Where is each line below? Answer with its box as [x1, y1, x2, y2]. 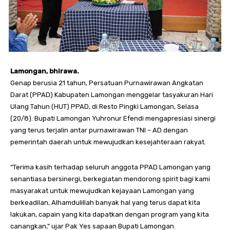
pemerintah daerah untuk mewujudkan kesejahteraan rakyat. [10, 138, 206, 146]
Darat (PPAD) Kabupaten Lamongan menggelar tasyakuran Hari [10, 90, 213, 99]
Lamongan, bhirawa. [10, 67, 79, 75]
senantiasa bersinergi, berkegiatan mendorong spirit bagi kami [10, 175, 210, 183]
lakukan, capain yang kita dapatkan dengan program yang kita [10, 210, 209, 218]
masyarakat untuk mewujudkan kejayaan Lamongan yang [10, 186, 194, 195]
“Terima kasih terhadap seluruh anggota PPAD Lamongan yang [10, 163, 210, 171]
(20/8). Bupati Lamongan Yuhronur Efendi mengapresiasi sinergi [10, 114, 216, 122]
